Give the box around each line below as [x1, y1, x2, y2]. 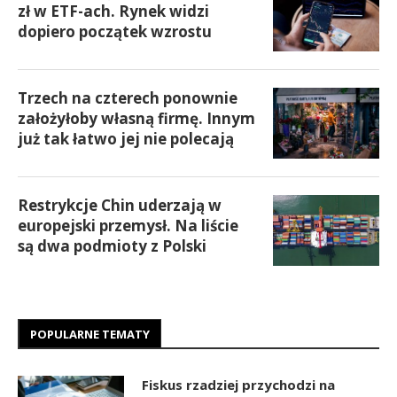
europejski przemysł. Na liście [18, 214, 238, 236]
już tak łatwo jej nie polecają [18, 128, 234, 149]
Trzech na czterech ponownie [18, 87, 237, 108]
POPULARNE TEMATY [30, 325, 150, 342]
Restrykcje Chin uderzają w [18, 194, 222, 215]
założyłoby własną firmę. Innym [18, 107, 255, 128]
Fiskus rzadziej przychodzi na [142, 375, 335, 393]
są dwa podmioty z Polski [18, 235, 206, 256]
